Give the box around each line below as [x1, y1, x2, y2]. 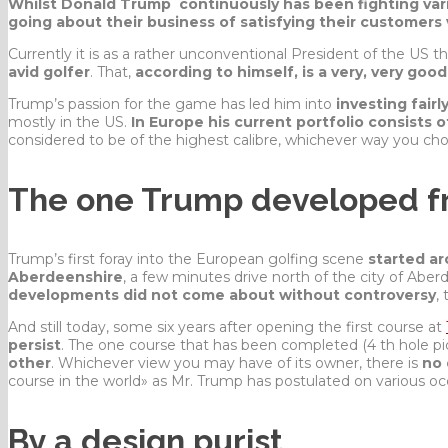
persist [8, 335, 61, 354]
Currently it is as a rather [8, 44, 179, 63]
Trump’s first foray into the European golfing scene [8, 249, 368, 268]
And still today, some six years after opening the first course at [8, 317, 446, 336]
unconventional [179, 44, 291, 63]
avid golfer [8, 62, 90, 81]
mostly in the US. [8, 112, 131, 131]
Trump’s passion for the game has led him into [8, 94, 336, 113]
